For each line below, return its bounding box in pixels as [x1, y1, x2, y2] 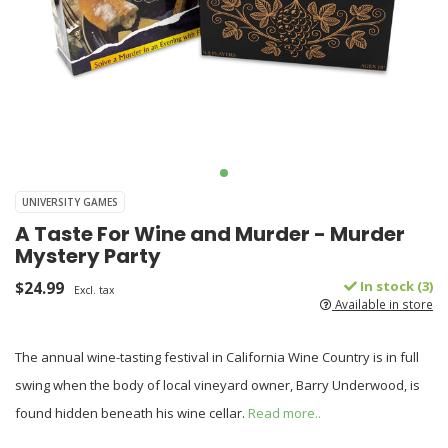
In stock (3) [357, 277, 433, 295]
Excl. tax [74, 283, 114, 297]
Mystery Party [15, 242, 161, 270]
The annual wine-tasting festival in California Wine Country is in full [15, 348, 419, 366]
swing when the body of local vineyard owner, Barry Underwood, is [15, 376, 420, 394]
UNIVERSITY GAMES [22, 195, 118, 209]
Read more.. [248, 404, 321, 422]
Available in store [332, 296, 433, 312]
